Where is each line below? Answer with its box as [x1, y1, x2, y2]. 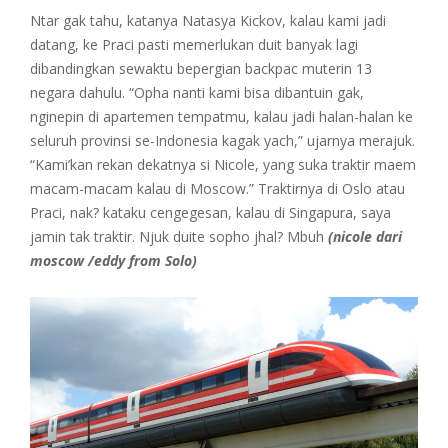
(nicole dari [328, 226, 402, 246]
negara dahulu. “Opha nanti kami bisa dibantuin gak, [30, 82, 364, 102]
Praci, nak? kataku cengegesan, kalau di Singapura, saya [30, 202, 391, 222]
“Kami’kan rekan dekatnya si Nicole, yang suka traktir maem [30, 154, 416, 174]
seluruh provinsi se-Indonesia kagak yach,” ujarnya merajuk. [30, 130, 415, 150]
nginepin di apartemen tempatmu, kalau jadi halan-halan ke [30, 106, 413, 126]
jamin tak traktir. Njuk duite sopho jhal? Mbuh [30, 226, 328, 246]
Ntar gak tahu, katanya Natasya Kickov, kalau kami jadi [30, 10, 386, 30]
